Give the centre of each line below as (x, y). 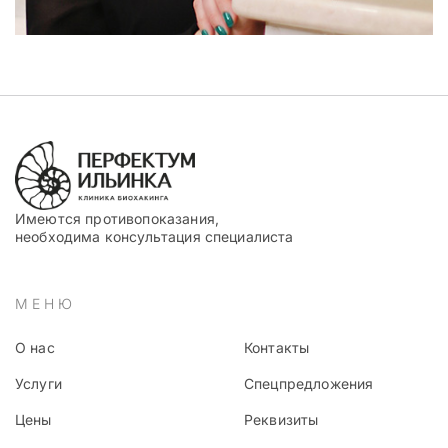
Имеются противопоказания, (117, 218)
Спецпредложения (309, 383)
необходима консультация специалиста (154, 236)
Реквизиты (281, 419)
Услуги (38, 383)
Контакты (277, 347)
